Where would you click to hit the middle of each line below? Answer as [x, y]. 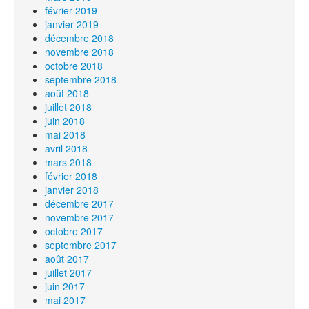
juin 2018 [65, 121]
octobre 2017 [74, 231]
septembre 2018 [81, 79]
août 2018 [67, 93]
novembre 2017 [79, 217]
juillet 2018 [68, 107]
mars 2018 [68, 162]
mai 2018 [65, 134]
